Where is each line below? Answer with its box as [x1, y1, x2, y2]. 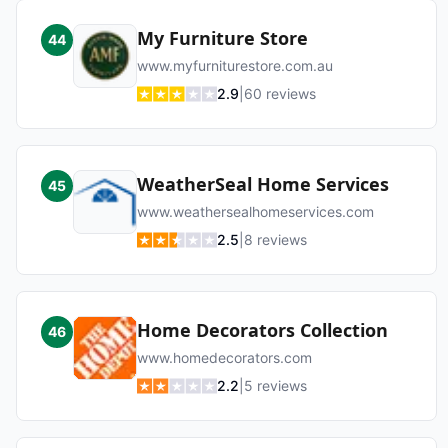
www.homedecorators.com [137, 349, 312, 366]
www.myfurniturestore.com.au [137, 57, 333, 74]
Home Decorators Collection [137, 318, 388, 342]
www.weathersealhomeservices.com [137, 203, 374, 220]
